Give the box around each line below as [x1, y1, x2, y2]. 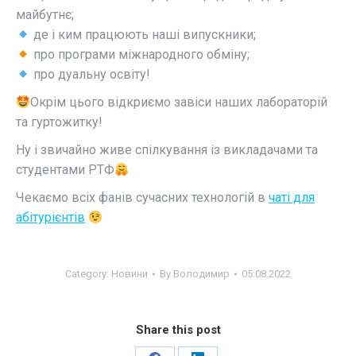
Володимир [173, 267, 230, 280]
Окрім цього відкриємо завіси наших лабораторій [30, 94, 328, 110]
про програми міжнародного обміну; [30, 46, 250, 62]
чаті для [269, 189, 315, 205]
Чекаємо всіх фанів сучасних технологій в [16, 189, 269, 205]
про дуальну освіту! [30, 66, 151, 82]
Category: [65, 267, 111, 280]
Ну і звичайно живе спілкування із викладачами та [16, 141, 318, 157]
